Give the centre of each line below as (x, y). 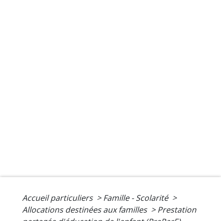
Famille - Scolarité (137, 198)
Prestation (177, 210)
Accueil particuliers (58, 198)
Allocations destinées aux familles (86, 210)
